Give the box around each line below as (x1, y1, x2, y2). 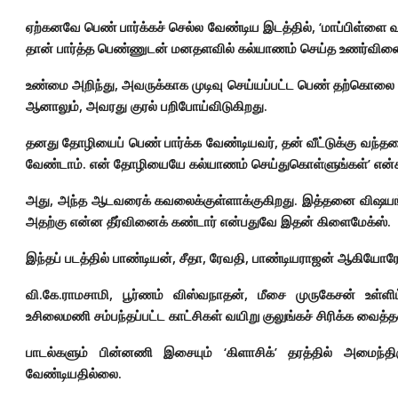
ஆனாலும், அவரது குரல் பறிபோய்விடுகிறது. (26, 97, 267, 115)
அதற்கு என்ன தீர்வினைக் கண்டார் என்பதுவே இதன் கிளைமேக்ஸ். (26, 212, 391, 230)
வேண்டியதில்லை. (26, 364, 122, 382)
